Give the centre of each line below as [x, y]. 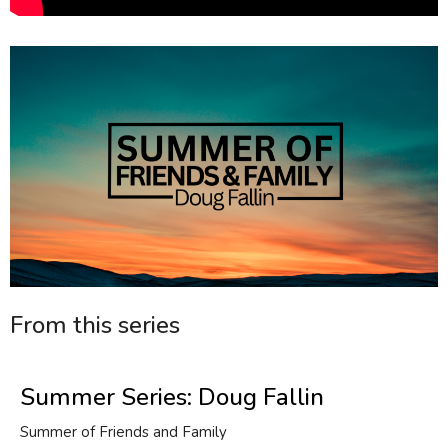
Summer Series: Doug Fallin [172, 396]
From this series [95, 325]
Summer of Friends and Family [123, 431]
